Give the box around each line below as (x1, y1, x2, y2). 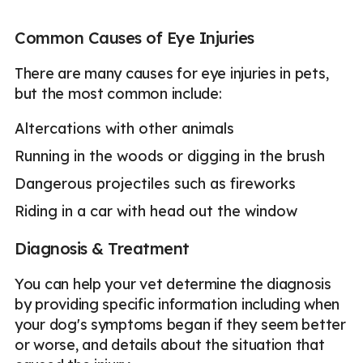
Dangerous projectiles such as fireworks (15, 174, 296, 194)
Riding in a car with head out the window (15, 202, 297, 221)
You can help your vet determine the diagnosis (15, 275, 331, 294)
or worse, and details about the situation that (15, 335, 325, 355)
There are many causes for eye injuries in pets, (15, 64, 329, 83)
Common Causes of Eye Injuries (15, 28, 254, 49)
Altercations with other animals (15, 119, 234, 139)
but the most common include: (15, 84, 222, 104)
